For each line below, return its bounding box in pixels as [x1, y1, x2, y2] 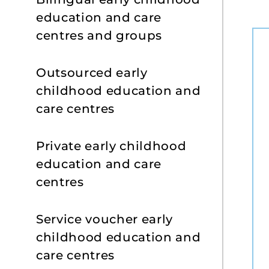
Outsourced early [36, 65, 148, 80]
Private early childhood [36, 139, 187, 153]
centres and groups [36, 28, 162, 43]
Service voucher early [36, 212, 173, 226]
